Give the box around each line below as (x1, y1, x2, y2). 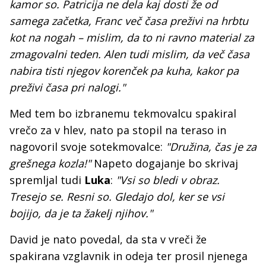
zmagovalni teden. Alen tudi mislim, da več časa (9, 47, 249, 61)
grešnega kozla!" (9, 156, 91, 170)
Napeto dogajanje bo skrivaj (91, 156, 238, 170)
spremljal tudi (9, 173, 81, 187)
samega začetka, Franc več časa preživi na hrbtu (9, 14, 248, 28)
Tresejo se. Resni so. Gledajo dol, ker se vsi (9, 189, 224, 204)
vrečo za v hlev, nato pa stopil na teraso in (9, 123, 226, 137)
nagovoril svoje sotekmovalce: (9, 140, 166, 154)
